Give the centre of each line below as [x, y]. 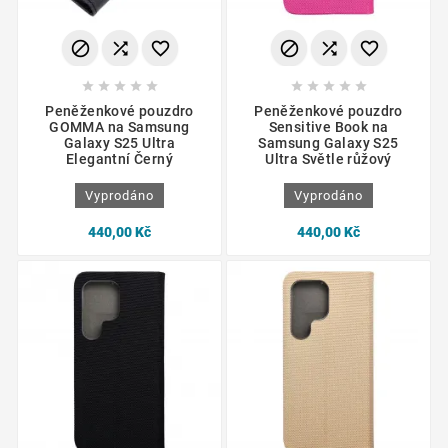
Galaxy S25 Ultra [119, 142]
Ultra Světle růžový [328, 158]
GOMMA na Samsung [119, 126]
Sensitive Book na [328, 126]
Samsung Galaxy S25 [328, 142]
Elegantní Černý [119, 158]
